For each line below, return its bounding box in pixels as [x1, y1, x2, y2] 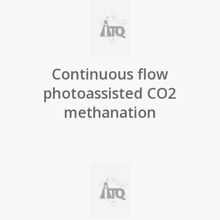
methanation [63, 102, 156, 122]
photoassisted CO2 [43, 83, 177, 103]
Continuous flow [52, 64, 168, 84]
